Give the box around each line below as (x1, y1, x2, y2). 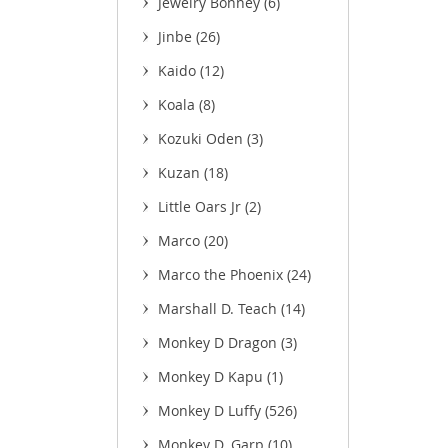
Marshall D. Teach (158, 299, 281, 318)
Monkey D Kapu (158, 367, 267, 386)
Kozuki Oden (158, 129, 247, 148)
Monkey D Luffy (158, 401, 265, 420)
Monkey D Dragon (158, 333, 281, 352)
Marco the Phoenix (158, 265, 287, 284)
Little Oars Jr (158, 197, 245, 216)
